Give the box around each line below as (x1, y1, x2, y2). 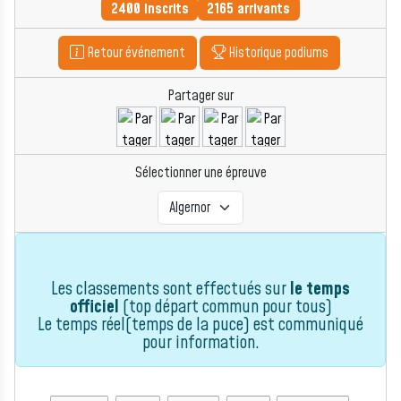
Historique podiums (226, 43, 328, 64)
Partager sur (167, 86, 234, 107)
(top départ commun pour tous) (118, 294, 332, 320)
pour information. (141, 330, 260, 356)
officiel (69, 294, 119, 320)
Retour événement (84, 43, 185, 64)
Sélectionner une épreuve (134, 163, 267, 183)
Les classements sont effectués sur (51, 277, 290, 303)
